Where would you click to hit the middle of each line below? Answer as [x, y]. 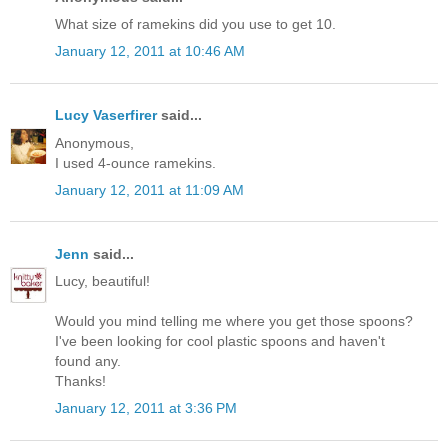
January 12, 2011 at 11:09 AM [149, 189]
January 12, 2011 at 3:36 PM [146, 408]
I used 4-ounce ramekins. [135, 162]
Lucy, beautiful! [102, 281]
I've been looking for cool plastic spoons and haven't [220, 341]
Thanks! [80, 381]
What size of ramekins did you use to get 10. [195, 24]
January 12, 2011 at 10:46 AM [150, 51]
